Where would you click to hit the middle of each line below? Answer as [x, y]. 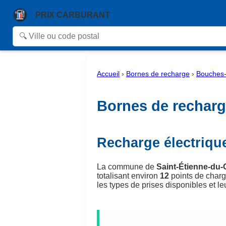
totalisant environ [128, 176]
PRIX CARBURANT [73, 15]
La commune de [127, 166]
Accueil [108, 74]
